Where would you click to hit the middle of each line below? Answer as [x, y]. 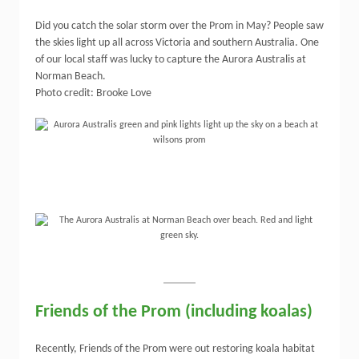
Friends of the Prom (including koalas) [174, 312]
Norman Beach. [71, 77]
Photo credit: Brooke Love [93, 93]
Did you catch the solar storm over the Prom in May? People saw [179, 26]
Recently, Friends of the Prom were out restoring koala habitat [175, 349]
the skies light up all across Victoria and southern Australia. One [177, 43]
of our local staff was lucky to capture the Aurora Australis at [171, 60]
